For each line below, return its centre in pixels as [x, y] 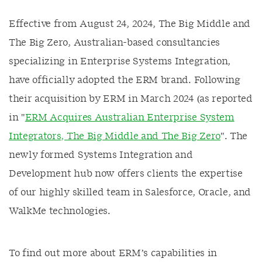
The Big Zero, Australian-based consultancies [114, 43]
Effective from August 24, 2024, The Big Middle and [130, 24]
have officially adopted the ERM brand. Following [125, 80]
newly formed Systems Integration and [101, 155]
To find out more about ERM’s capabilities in [113, 253]
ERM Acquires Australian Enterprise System [130, 118]
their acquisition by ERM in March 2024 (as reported [131, 99]
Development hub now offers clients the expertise [126, 174]
